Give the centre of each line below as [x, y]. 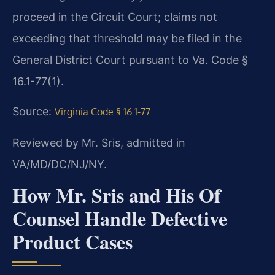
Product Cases [72, 242]
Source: [33, 112]
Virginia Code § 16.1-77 [103, 112]
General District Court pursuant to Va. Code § [130, 60]
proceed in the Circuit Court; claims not [115, 17]
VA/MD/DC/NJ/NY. [60, 164]
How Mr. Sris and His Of [117, 195]
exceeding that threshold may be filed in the [127, 38]
